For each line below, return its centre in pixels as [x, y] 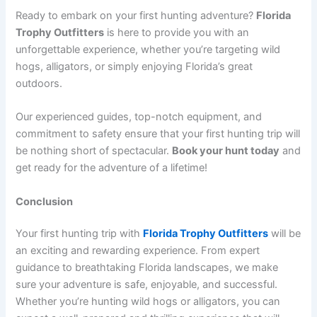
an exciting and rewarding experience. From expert [138, 251]
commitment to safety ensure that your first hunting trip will [158, 134]
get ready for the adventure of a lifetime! [112, 168]
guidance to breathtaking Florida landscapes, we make [147, 268]
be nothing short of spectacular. [94, 151]
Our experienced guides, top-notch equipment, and [139, 117]
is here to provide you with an [177, 32]
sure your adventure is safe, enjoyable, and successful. [147, 285]
